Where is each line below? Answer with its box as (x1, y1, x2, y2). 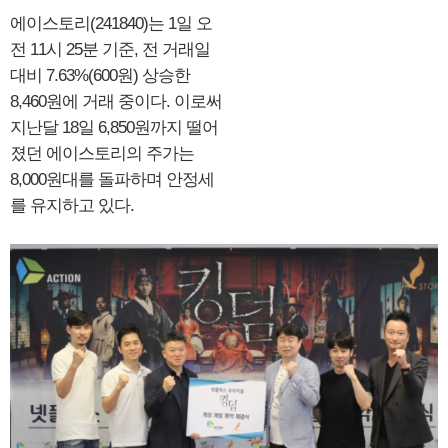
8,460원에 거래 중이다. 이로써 (10, 92, 222, 112)
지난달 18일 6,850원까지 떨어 (10, 118, 218, 138)
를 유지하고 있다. (10, 196, 134, 216)
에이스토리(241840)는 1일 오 (10, 14, 212, 34)
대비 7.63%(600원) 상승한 (10, 66, 190, 86)
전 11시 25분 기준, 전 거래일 (10, 40, 210, 60)
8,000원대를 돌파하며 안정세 (10, 170, 214, 190)
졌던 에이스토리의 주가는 (10, 144, 194, 164)
